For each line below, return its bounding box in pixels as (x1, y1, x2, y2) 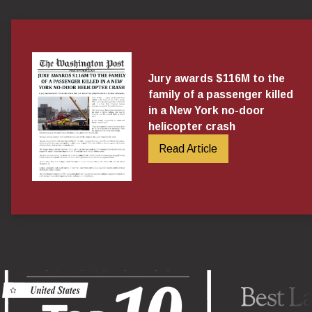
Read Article (159, 143, 218, 155)
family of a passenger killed (148, 88, 293, 101)
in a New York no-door (148, 104, 265, 117)
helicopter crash (148, 120, 235, 133)
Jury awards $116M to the (148, 72, 285, 85)
